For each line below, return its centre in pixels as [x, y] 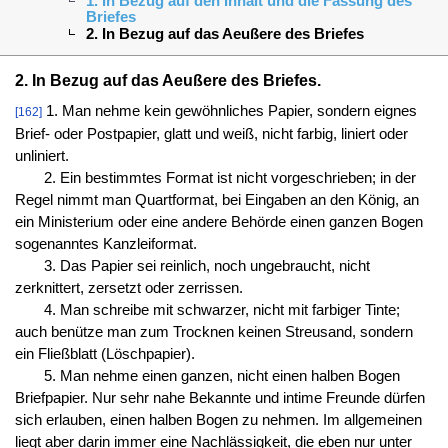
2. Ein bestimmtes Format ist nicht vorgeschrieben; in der [229, 177]
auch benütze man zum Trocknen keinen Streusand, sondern [213, 331]
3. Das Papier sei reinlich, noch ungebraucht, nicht [206, 265]
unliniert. [41, 155]
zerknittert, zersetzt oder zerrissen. [128, 287]
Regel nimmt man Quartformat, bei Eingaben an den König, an [216, 199]
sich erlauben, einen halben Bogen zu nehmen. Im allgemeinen [218, 419]
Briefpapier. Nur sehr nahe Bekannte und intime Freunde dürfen [219, 397]
